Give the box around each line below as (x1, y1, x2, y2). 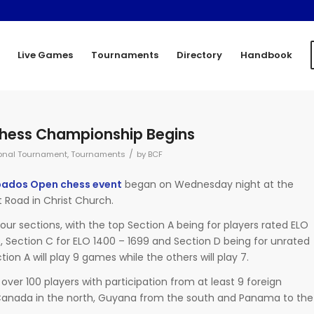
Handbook (240, 48, 292, 62)
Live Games (17, 48, 73, 62)
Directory (176, 48, 222, 62)
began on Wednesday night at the (122, 177, 294, 191)
